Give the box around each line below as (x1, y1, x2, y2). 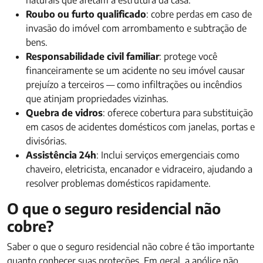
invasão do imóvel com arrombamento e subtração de (26, 22, 247, 34)
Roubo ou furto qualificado (26, 8, 146, 20)
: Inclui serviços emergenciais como (96, 149, 240, 161)
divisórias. (26, 135, 67, 147)
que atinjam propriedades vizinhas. (26, 93, 168, 104)
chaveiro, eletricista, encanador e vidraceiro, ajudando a (26, 163, 252, 175)
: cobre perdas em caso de (146, 8, 252, 20)
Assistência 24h (26, 149, 96, 161)
